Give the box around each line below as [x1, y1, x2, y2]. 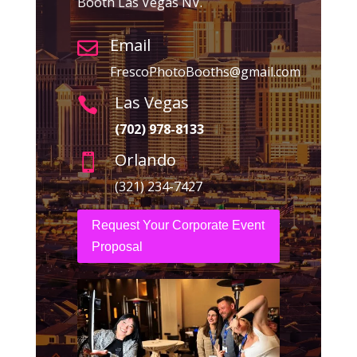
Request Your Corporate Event [91, 218, 265, 233]
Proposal [91, 240, 143, 254]
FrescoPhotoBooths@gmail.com [109, 62, 300, 80]
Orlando [114, 148, 176, 171]
